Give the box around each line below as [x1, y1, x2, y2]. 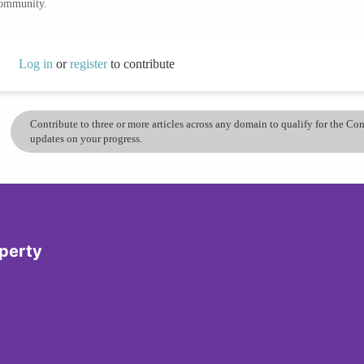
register [69, 56, 110, 71]
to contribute [110, 56, 175, 71]
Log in [18, 56, 53, 71]
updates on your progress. [30, 132, 143, 145]
